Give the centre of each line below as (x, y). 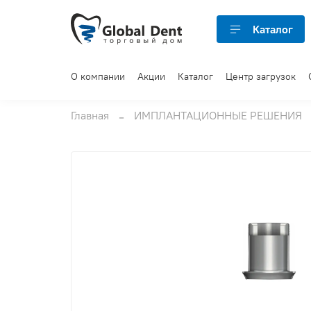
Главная (90, 115)
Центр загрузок (261, 76)
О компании (98, 76)
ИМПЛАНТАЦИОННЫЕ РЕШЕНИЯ (218, 115)
